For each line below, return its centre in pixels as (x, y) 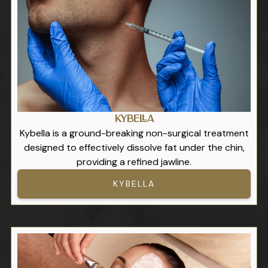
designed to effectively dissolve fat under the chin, (134, 148)
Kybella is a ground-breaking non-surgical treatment (134, 133)
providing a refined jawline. (134, 162)
